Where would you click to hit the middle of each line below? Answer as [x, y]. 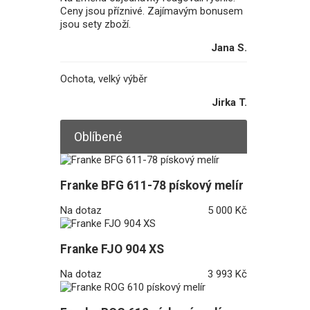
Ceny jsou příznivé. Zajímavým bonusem [152, 11]
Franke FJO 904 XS [112, 249]
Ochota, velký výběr [104, 79]
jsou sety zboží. [95, 24]
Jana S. [229, 48]
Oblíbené [98, 137]
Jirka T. [229, 102]
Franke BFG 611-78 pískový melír [152, 185]
